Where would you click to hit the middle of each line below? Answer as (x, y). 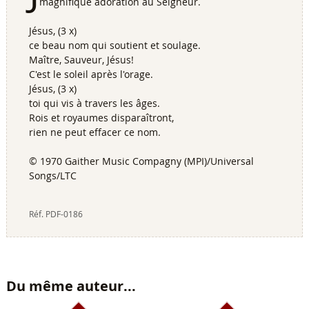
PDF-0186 (64, 214)
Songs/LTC (52, 175)
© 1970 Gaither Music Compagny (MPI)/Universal (141, 161)
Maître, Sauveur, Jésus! (81, 59)
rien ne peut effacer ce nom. (94, 132)
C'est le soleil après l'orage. (91, 74)
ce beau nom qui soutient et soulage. (114, 45)
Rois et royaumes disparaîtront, (101, 117)
